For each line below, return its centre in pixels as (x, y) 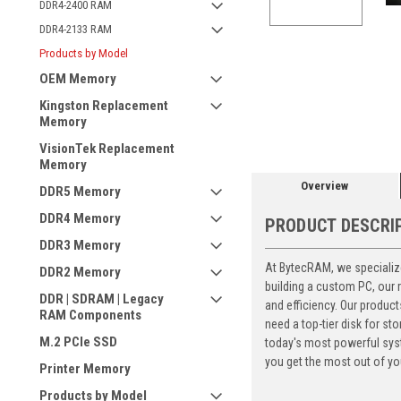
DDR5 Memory (80, 192)
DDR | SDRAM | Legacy (102, 299)
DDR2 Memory (80, 272)
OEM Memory (78, 79)
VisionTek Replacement (107, 149)
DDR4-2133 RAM (76, 29)
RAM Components (90, 315)
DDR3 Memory (80, 245)
